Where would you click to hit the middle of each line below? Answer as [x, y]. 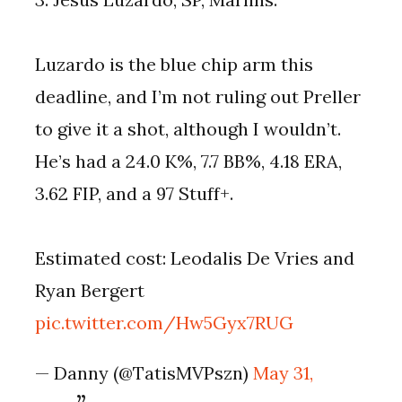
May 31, [284, 373]
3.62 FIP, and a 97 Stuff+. [135, 194]
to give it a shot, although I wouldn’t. [188, 129]
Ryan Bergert [90, 291]
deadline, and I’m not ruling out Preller [198, 97]
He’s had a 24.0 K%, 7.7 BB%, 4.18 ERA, [189, 162]
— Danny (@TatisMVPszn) [144, 373]
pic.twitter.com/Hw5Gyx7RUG [165, 323]
